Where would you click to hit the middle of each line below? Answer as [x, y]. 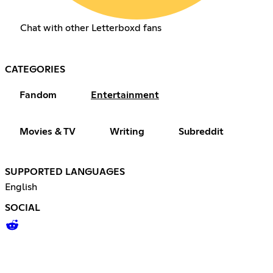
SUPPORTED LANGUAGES [65, 172]
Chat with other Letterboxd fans [90, 28]
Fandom [38, 95]
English [21, 187]
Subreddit [201, 132]
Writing [127, 132]
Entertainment [125, 95]
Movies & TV [48, 132]
